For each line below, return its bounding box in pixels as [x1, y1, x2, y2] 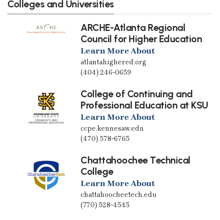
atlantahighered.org [81, 58, 147, 67]
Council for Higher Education [81, 33, 202, 45]
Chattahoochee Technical [81, 154, 191, 166]
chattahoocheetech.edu [81, 191, 157, 199]
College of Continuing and [81, 88, 193, 100]
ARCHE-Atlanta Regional [81, 22, 186, 34]
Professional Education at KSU [81, 99, 208, 111]
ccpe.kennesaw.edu [81, 124, 144, 133]
